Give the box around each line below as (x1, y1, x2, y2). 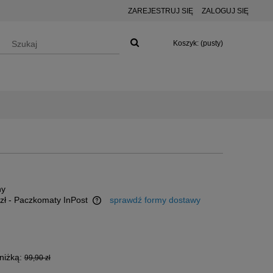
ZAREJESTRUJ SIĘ (128, 7, 193, 15)
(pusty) (200, 39, 223, 48)
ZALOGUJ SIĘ (202, 7, 249, 15)
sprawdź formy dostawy (109, 194, 200, 205)
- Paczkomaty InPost (8, 194, 88, 205)
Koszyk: (173, 39, 199, 48)
